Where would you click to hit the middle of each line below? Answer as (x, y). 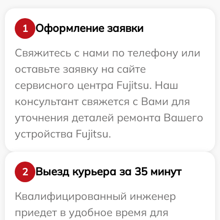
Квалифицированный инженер (95, 196)
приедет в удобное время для (92, 212)
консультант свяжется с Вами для (102, 101)
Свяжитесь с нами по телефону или (108, 52)
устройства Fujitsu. (63, 133)
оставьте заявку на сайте (80, 69)
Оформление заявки (89, 28)
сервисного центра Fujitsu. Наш (96, 85)
